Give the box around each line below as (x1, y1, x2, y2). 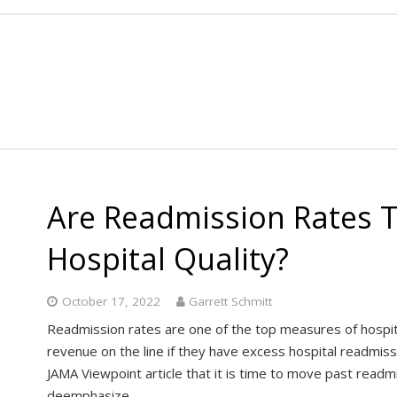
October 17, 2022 (61, 292, 160, 309)
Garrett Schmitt (189, 292, 272, 309)
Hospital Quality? (47, 237, 289, 279)
